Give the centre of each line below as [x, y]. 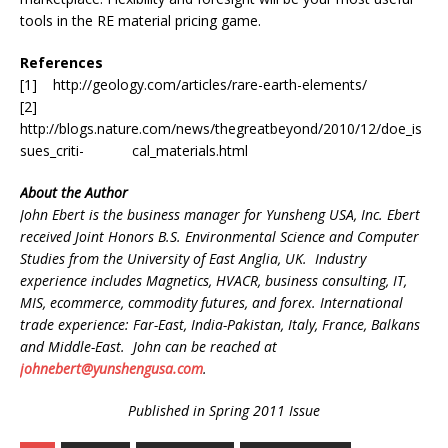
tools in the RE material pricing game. [140, 20]
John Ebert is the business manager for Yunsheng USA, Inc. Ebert [220, 214]
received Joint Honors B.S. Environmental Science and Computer [219, 236]
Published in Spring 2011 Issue [224, 410]
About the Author [74, 192]
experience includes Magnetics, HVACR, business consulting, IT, [213, 280]
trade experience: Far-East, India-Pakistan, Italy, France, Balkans [220, 324]
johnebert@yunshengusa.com [111, 368]
